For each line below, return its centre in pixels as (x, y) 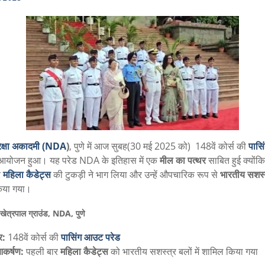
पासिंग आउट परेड (90, 237)
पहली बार (42, 252)
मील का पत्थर (182, 160)
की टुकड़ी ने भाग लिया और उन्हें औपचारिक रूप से (135, 174)
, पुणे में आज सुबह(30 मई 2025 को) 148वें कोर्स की (159, 146)
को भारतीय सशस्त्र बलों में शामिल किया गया (183, 252)
